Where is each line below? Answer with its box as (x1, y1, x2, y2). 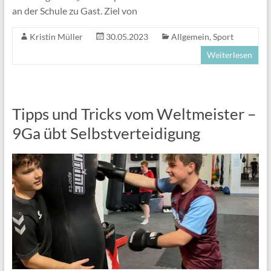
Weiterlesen (207, 49, 253, 60)
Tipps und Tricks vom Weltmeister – (11, 103, 256, 123)
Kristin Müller (29, 31, 83, 42)
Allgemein (171, 31, 209, 42)
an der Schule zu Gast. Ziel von (11, 4, 137, 16)
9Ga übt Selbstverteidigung (11, 123, 200, 143)
